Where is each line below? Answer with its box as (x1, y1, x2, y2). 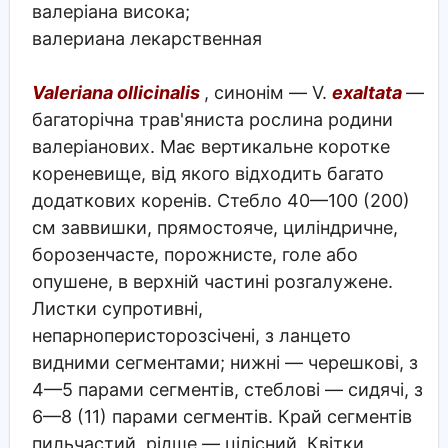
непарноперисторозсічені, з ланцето (31, 324, 351, 346)
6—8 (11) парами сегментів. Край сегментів (31, 405, 412, 427)
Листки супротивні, (31, 297, 203, 319)
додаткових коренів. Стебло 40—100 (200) (31, 189, 410, 211)
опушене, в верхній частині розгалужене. (31, 270, 393, 292)
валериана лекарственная (31, 27, 262, 49)
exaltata (331, 81, 406, 103)
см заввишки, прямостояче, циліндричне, (31, 216, 398, 238)
